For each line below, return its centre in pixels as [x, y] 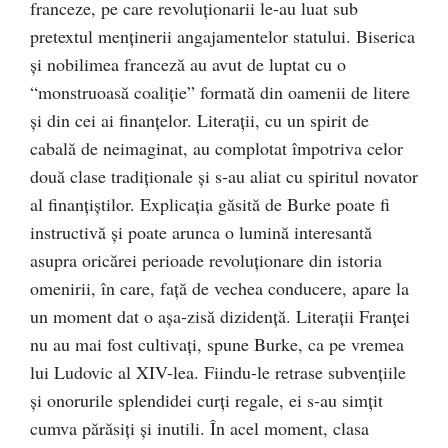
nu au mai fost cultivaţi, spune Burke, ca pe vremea [217, 344]
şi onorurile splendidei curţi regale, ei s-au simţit [206, 400]
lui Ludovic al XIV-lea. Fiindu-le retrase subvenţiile [218, 372]
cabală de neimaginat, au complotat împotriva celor [216, 148]
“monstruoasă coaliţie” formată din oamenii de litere [220, 92]
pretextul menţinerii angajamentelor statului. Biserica [222, 36]
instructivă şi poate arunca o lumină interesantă [201, 232]
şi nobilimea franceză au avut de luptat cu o [188, 64]
